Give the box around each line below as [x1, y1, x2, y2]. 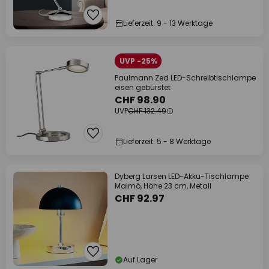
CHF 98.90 [115, 93, 166, 107]
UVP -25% [119, 56, 157, 66]
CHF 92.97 [115, 192, 165, 205]
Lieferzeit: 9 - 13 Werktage [123, 18, 213, 28]
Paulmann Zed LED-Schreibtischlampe [115, 73, 256, 83]
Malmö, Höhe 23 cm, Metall [115, 181, 211, 191]
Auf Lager [123, 255, 157, 265]
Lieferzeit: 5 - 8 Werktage [123, 136, 211, 147]
